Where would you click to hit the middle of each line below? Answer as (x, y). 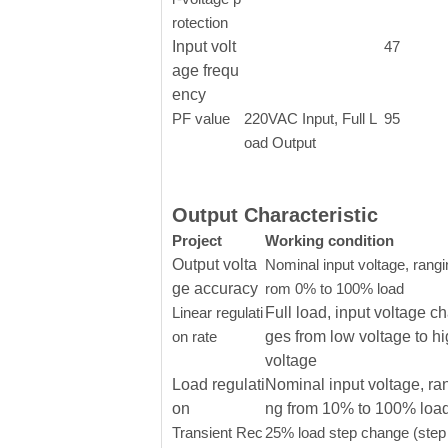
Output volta (214, 264)
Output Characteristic (275, 215)
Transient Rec (217, 432)
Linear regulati (217, 312)
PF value (201, 118)
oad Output (280, 142)
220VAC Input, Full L (310, 118)
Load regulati (218, 384)
